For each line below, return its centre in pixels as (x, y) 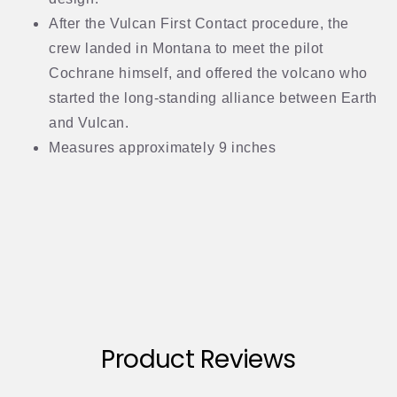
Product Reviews (198, 359)
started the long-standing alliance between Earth (213, 97)
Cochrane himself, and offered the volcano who (209, 73)
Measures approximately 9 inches (163, 147)
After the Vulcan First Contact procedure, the (199, 23)
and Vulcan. (89, 122)
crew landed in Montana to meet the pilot (187, 48)
